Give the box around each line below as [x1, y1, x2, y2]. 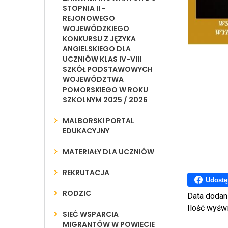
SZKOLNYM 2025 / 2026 [63, 95, 148, 105]
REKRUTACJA [63, 167, 110, 178]
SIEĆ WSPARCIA [63, 209, 119, 219]
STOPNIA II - [63, 3, 106, 13]
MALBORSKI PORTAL [63, 116, 135, 126]
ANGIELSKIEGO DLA [63, 44, 131, 54]
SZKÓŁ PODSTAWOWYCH [63, 64, 153, 74]
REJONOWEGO [63, 13, 116, 23]
